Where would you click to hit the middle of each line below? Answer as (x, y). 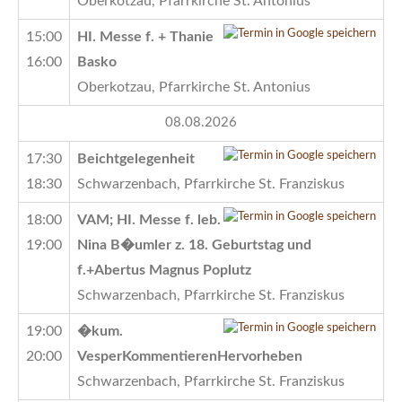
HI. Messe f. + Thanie (145, 36)
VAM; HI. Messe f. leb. (149, 219)
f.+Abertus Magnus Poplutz (164, 270)
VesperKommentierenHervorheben (190, 356)
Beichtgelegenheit (136, 158)
